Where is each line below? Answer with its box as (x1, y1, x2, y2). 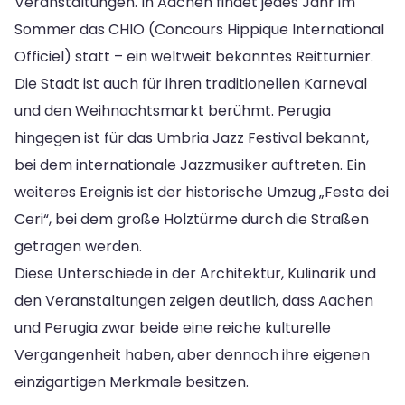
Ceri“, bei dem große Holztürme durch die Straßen (14, 208, 369, 230)
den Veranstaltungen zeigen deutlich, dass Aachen (14, 289, 373, 311)
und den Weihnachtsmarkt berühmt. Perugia (14, 99, 331, 121)
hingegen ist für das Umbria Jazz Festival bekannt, (14, 127, 369, 148)
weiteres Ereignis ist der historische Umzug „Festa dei (14, 181, 389, 202)
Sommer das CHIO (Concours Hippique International (14, 18, 384, 40)
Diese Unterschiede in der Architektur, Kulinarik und (14, 262, 376, 284)
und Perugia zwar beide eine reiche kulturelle (14, 316, 331, 338)
